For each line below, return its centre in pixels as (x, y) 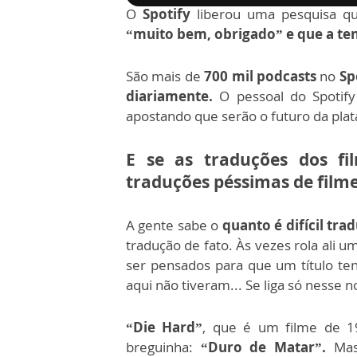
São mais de (163, 76)
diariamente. (173, 96)
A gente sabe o (174, 226)
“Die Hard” (165, 328)
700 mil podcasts (259, 76)
